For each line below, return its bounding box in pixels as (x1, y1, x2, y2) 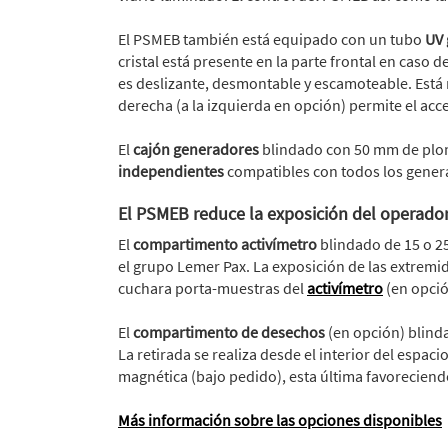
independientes (118, 161, 227, 182)
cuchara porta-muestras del (118, 278, 307, 299)
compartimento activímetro (133, 234, 320, 255)
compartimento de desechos (133, 322, 328, 343)
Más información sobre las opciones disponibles (118, 410, 442, 431)
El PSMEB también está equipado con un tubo (118, 29, 425, 50)
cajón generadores (133, 139, 259, 160)
